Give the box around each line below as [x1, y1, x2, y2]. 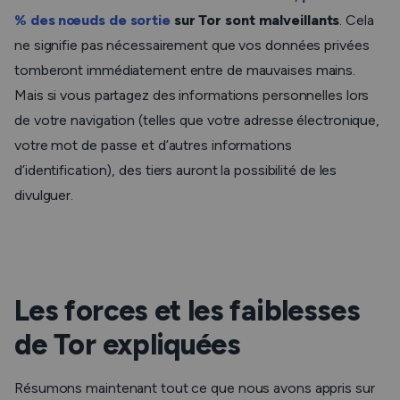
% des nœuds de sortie [14, 12, 171, 29]
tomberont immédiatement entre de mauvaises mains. [14, 62, 356, 79]
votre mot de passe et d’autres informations [14, 137, 292, 154]
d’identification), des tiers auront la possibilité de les [14, 162, 337, 179]
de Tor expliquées [14, 328, 241, 362]
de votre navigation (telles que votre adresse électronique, [14, 112, 380, 129]
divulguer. [14, 187, 73, 204]
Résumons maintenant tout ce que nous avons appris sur [14, 379, 375, 396]
